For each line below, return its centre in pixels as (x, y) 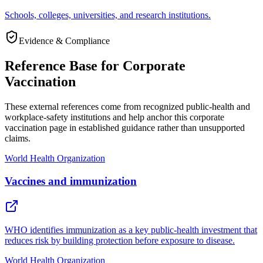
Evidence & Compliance (64, 41)
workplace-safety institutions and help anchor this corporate (114, 117)
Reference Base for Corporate (95, 66)
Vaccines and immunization (71, 181)
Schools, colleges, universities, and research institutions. (108, 15)
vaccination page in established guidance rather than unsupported (125, 128)
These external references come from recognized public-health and (127, 107)
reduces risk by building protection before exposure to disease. (120, 240)
